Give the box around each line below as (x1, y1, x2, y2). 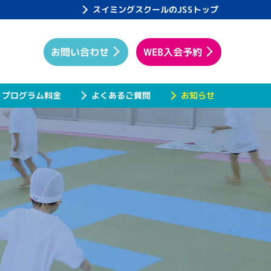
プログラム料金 (1, 89, 62, 102)
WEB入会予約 (143, 45, 203, 59)
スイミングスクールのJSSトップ (92, 3, 219, 16)
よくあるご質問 (91, 89, 151, 102)
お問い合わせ (50, 45, 109, 59)
